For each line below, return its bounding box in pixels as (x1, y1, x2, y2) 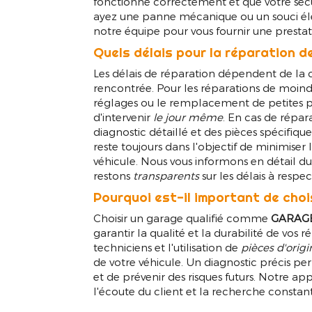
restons (93, 169, 134, 182)
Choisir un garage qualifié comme (93, 212, 272, 225)
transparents (133, 169, 200, 182)
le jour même (153, 111, 224, 124)
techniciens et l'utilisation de (93, 241, 242, 254)
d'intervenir (93, 111, 154, 124)
